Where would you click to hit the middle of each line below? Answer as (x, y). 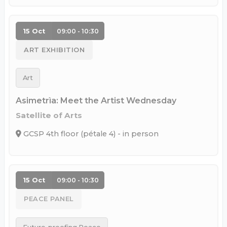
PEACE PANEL (49, 199)
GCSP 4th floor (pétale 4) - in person (90, 134)
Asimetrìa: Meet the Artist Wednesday (96, 101)
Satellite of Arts (49, 116)
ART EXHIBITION (54, 50)
